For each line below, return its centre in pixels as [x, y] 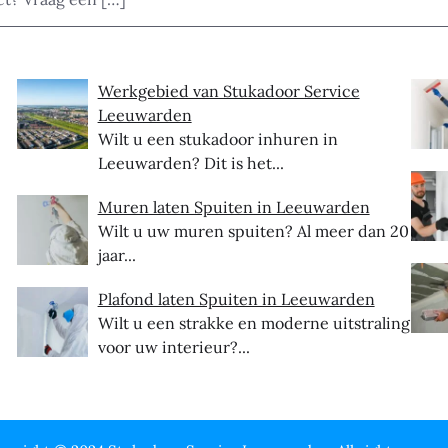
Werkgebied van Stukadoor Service [228, 90]
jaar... [116, 254]
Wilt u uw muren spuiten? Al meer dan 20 [253, 230]
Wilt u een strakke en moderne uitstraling [253, 322]
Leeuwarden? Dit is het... [190, 162]
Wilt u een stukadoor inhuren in [217, 138]
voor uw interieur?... [173, 346]
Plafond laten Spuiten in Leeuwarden [236, 298]
